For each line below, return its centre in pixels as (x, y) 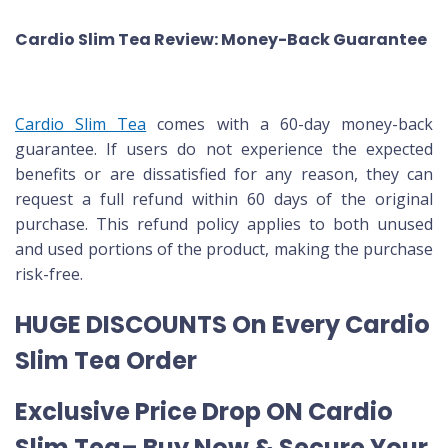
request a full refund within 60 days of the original (224, 198)
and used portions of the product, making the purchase (224, 248)
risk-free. (49, 273)
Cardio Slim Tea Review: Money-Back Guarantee (222, 39)
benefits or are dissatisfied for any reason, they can (224, 173)
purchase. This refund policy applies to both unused (224, 223)
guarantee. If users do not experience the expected (224, 148)
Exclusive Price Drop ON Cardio (204, 411)
